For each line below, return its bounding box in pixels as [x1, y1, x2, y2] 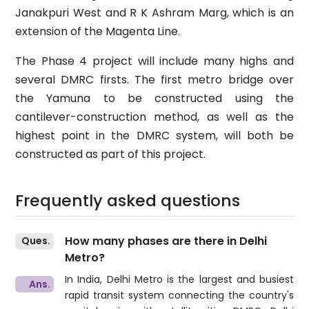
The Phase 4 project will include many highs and [15, 52, 294, 69]
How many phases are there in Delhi [65, 232, 267, 249]
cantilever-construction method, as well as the [15, 108, 294, 125]
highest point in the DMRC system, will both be [15, 127, 294, 143]
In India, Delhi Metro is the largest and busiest [65, 272, 294, 286]
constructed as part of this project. [15, 146, 206, 162]
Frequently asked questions [15, 188, 240, 212]
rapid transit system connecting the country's [65, 288, 294, 302]
